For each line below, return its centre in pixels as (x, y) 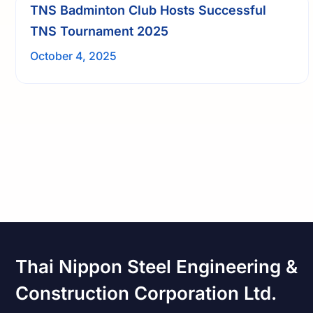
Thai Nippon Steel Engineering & (156, 266)
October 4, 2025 (73, 56)
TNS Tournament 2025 (99, 31)
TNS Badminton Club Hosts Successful (148, 10)
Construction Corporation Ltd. (146, 293)
